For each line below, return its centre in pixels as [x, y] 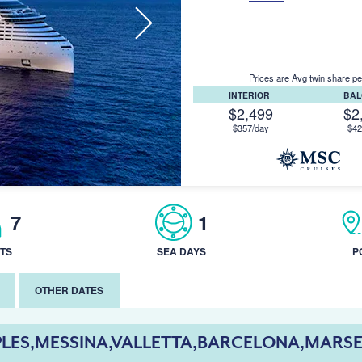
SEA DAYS [181, 251]
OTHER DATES [69, 290]
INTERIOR [251, 95]
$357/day [250, 128]
